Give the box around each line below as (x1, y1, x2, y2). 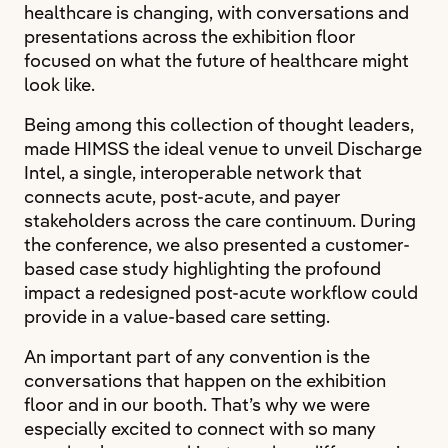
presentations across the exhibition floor (24, 25, 356, 48)
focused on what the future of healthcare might (24, 49, 409, 72)
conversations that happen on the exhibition (24, 369, 386, 392)
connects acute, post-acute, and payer (24, 185, 341, 208)
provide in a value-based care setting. (24, 305, 330, 328)
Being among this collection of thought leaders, (24, 113, 414, 136)
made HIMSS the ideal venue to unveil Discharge (24, 137, 422, 160)
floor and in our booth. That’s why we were (24, 393, 370, 416)
